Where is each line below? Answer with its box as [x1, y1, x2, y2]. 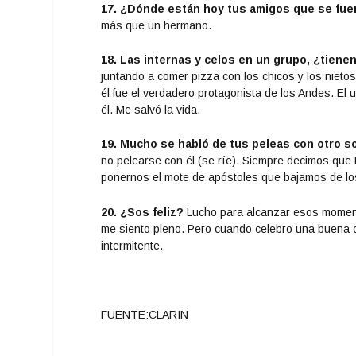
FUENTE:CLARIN [101, 308, 189, 321]
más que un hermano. [101, 18, 212, 32]
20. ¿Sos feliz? [101, 205, 184, 219]
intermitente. [101, 238, 164, 252]
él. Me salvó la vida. [101, 103, 201, 117]
